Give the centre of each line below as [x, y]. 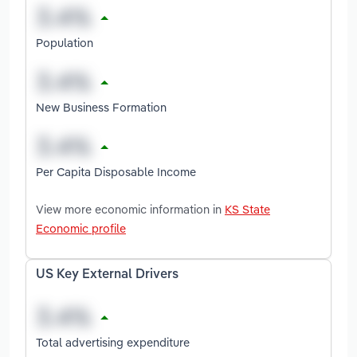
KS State [247, 209]
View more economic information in [130, 209]
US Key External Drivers [107, 275]
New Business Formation [101, 107]
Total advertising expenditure [113, 342]
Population [65, 42]
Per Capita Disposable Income [116, 171]
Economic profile [81, 228]
